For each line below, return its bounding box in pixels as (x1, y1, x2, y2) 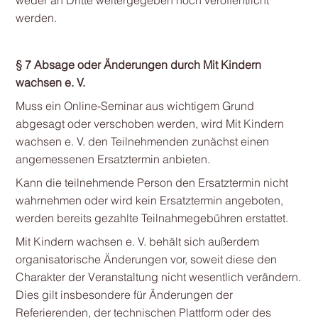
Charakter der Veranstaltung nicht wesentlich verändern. (15, 270, 301, 284)
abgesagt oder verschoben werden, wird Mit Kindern (15, 116, 284, 131)
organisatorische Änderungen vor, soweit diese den (15, 252, 277, 266)
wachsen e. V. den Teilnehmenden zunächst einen (15, 134, 269, 148)
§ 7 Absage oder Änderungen (15, 57, 168, 72)
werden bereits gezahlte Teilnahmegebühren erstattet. (15, 211, 288, 225)
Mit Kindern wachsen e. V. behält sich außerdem (15, 234, 259, 248)
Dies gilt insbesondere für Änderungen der (15, 287, 233, 302)
